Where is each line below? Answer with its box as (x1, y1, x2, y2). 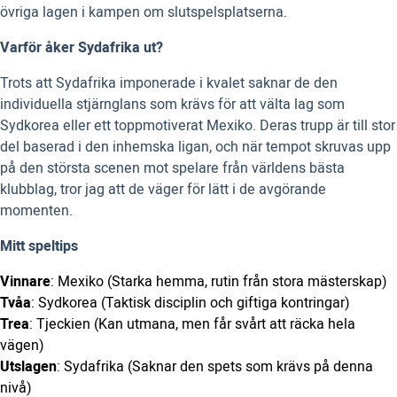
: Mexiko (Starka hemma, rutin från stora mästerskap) (51, 271, 387, 293)
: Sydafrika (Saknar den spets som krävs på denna (57, 356, 373, 378)
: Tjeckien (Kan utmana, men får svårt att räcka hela (29, 314, 355, 336)
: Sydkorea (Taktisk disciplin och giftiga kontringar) (31, 292, 350, 315)
